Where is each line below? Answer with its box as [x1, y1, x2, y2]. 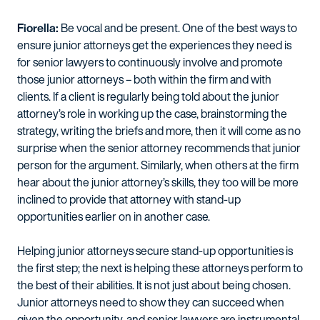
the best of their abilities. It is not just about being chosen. [17, 276, 291, 294]
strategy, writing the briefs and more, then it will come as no [17, 122, 301, 139]
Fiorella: [17, 19, 59, 36]
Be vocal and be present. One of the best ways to [59, 19, 297, 36]
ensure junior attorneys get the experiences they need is [17, 36, 291, 54]
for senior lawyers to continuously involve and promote [17, 54, 283, 71]
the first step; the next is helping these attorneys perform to [17, 259, 303, 276]
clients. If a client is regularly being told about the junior [17, 88, 279, 105]
